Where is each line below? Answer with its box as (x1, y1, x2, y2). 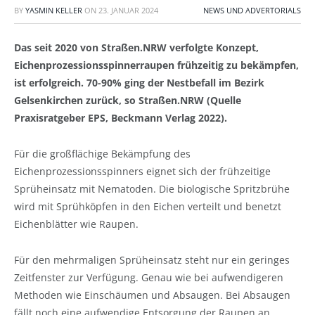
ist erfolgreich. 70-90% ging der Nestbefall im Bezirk (14, 76, 264, 89)
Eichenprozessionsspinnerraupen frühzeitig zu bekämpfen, (14, 58, 299, 72)
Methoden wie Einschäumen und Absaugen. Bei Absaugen (14, 288, 290, 302)
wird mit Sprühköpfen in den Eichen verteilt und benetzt (14, 199, 281, 213)
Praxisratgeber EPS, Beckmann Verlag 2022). (14, 111, 227, 124)
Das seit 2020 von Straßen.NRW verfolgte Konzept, (14, 41, 259, 54)
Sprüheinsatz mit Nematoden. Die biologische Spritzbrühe (14, 181, 290, 195)
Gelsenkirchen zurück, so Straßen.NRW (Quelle (14, 94, 241, 107)
